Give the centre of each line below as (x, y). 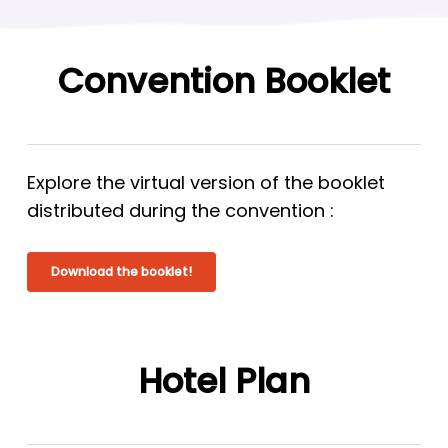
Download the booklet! (121, 272)
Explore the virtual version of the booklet (205, 183)
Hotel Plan (223, 381)
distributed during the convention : (180, 211)
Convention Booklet (223, 81)
